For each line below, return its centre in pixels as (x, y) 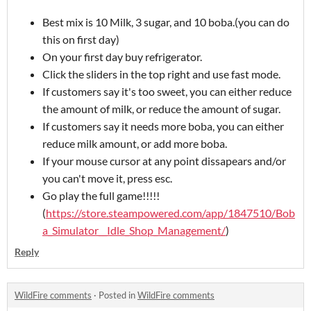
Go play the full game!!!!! (101, 195)
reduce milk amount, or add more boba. (135, 143)
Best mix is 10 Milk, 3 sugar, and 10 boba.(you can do (166, 22)
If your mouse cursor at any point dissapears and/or (164, 160)
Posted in (118, 295)
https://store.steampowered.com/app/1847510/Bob (170, 212)
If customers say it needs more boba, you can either (163, 126)
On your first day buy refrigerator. (123, 56)
